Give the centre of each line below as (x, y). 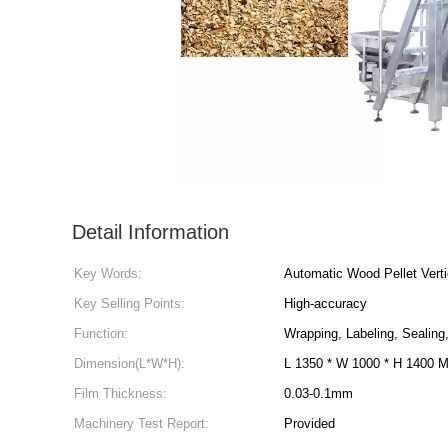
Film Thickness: (120, 393)
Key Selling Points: (129, 303)
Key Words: (108, 273)
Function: (101, 333)
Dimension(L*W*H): (129, 363)
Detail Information (150, 232)
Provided (309, 423)
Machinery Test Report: (141, 423)
